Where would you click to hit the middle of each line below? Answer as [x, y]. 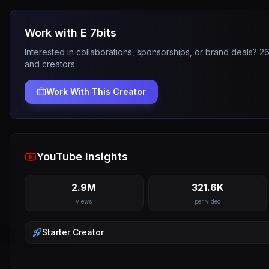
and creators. [51, 64]
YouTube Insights [82, 156]
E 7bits [98, 33]
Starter [56, 232]
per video [207, 201]
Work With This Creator [96, 92]
